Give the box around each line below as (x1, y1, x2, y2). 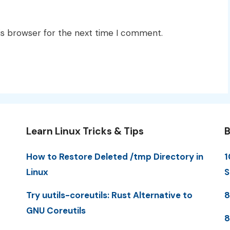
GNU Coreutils (26, 204, 86, 216)
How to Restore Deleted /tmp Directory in (26, 150, 203, 162)
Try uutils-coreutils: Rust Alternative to (26, 189, 193, 201)
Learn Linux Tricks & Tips (26, 124, 144, 138)
